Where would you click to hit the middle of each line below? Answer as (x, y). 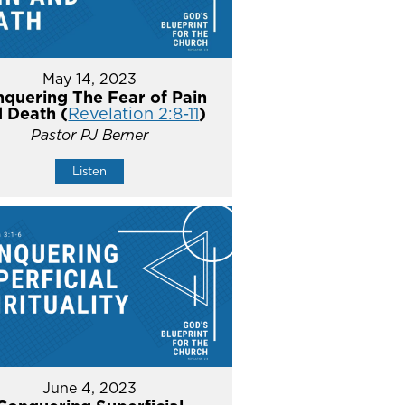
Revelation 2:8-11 (134, 114)
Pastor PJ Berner (89, 135)
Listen (89, 171)
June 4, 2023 (89, 387)
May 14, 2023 (89, 79)
